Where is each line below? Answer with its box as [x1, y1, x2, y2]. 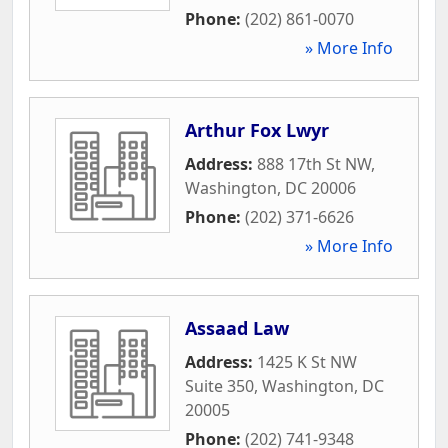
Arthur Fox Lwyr [185, 117, 329, 142]
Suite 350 [185, 374, 254, 397]
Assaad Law [185, 315, 289, 340]
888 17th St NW [257, 152, 371, 175]
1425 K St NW [257, 350, 357, 373]
